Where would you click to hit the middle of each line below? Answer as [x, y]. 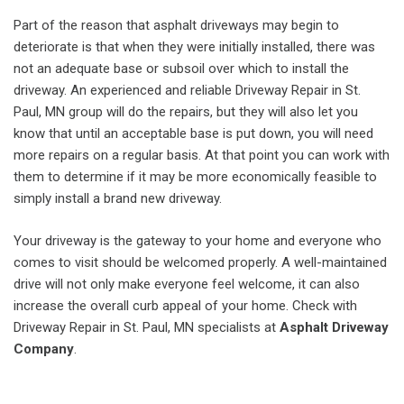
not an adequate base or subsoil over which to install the [181, 69]
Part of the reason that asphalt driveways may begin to [176, 25]
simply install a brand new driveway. [118, 198]
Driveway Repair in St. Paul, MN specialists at [147, 327]
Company [44, 349]
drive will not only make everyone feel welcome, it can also [187, 284]
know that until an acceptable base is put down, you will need [193, 133]
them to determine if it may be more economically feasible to [195, 177]
